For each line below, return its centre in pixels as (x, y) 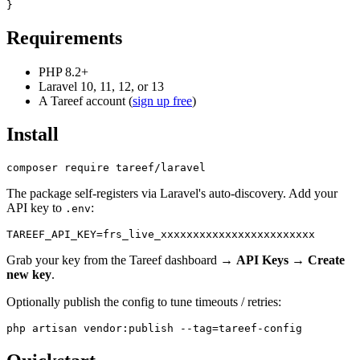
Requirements (64, 37)
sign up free (162, 100)
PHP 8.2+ (63, 72)
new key (29, 275)
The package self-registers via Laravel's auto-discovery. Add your (172, 194)
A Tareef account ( (86, 100)
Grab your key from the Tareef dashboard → (121, 260)
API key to (36, 208)
